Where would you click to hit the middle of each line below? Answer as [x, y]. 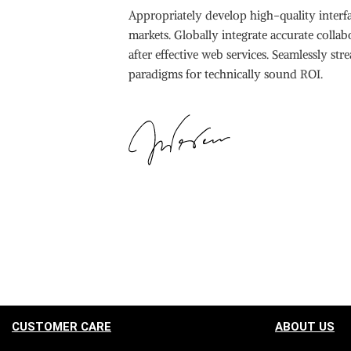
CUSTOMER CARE [62, 327]
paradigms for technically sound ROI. [228, 74]
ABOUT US [305, 327]
